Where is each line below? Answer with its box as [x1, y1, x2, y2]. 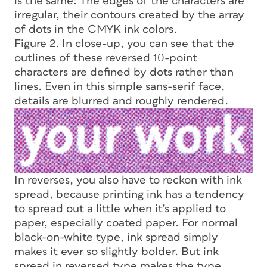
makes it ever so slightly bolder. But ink [14, 246, 219, 257]
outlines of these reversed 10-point [14, 52, 197, 64]
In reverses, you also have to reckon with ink [14, 174, 242, 186]
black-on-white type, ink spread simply [14, 231, 218, 243]
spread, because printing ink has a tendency [14, 188, 244, 200]
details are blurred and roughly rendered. [14, 95, 228, 107]
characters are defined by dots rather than [14, 66, 234, 78]
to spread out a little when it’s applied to [14, 203, 226, 215]
